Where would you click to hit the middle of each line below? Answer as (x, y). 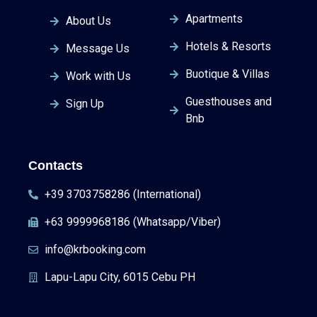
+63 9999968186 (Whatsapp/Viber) (132, 221)
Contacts (56, 165)
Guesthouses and (228, 101)
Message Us (97, 48)
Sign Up (85, 103)
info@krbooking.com (95, 249)
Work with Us (98, 76)
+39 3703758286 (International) (122, 194)
